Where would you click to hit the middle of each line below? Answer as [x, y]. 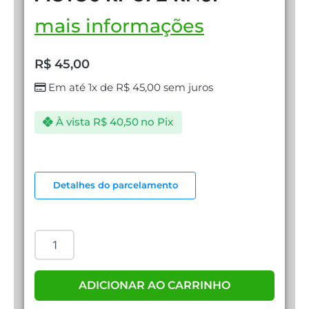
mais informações [119, 26]
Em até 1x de [82, 87]
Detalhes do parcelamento [115, 186]
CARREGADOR [70, 168]
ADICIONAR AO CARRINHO [154, 285]
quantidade [63, 251]
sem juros [187, 87]
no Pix [157, 122]
